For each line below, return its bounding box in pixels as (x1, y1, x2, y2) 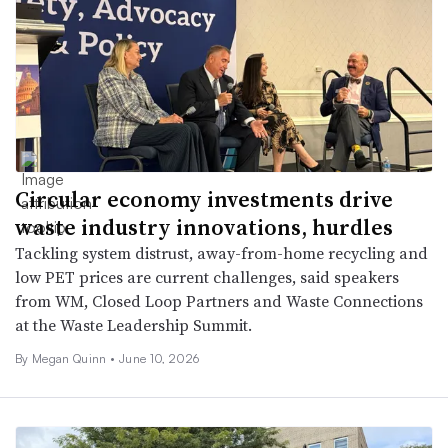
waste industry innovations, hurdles (15, 211, 393, 242)
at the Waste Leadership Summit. (15, 313, 252, 336)
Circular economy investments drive (15, 183, 393, 214)
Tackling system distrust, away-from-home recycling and (15, 241, 428, 264)
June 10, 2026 (119, 350, 200, 366)
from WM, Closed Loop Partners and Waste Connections (15, 289, 423, 312)
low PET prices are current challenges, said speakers (15, 265, 399, 288)
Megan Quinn (31, 350, 110, 366)
